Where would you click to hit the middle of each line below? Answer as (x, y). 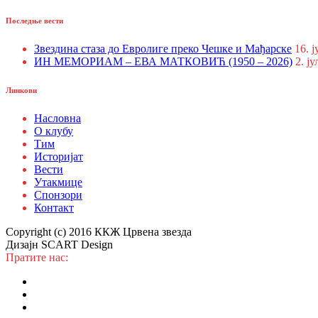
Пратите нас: (37, 258)
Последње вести (34, 21)
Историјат (59, 157)
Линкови (21, 91)
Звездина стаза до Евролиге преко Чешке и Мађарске (163, 49)
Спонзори (58, 195)
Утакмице (58, 182)
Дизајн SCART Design (59, 245)
